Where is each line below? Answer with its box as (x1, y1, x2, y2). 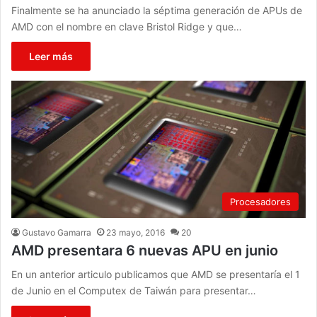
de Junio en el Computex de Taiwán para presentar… (11, 284, 257, 296)
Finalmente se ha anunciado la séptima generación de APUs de (11, 4, 303, 16)
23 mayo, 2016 (106, 226, 166, 238)
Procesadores (229, 195, 291, 207)
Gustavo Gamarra (22, 226, 92, 238)
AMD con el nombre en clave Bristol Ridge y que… (11, 20, 243, 33)
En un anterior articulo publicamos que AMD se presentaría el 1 (11, 267, 301, 280)
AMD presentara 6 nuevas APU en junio (11, 241, 279, 259)
